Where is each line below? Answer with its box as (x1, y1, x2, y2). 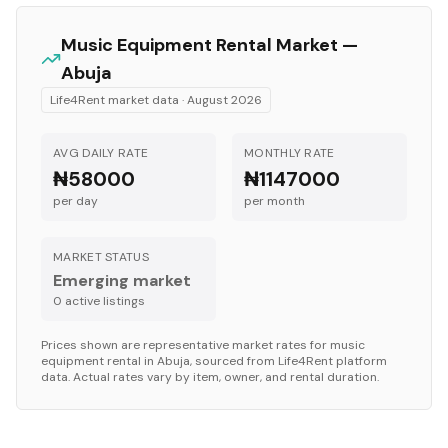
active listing (62, 293, 138, 309)
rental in (104, 353, 157, 369)
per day (53, 193, 98, 209)
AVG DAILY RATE (53, 145, 149, 161)
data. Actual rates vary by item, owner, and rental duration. (41, 369, 379, 385)
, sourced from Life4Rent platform (190, 353, 387, 369)
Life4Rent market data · (50, 92, 187, 108)
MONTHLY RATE (244, 145, 335, 161)
